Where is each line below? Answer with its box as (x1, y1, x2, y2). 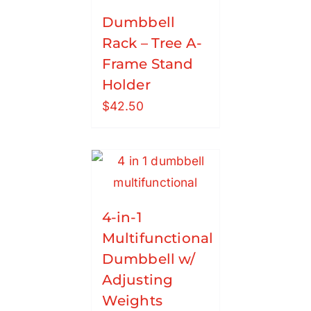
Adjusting (101, 271, 174, 289)
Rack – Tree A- (101, 35, 202, 52)
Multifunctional (101, 230, 214, 247)
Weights (101, 292, 162, 310)
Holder (101, 76, 151, 94)
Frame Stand (101, 56, 194, 73)
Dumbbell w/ (101, 251, 196, 268)
